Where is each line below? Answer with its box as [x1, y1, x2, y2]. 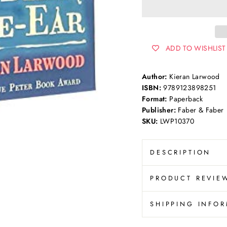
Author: [142, 71, 167, 82]
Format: [142, 94, 167, 104]
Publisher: [142, 105, 176, 116]
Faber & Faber [176, 105, 224, 116]
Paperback [167, 94, 203, 104]
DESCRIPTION [150, 147, 211, 158]
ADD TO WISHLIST [166, 43, 226, 54]
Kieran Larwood [167, 71, 220, 82]
